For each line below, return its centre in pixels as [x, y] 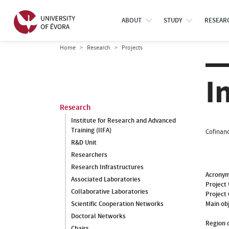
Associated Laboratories [106, 179]
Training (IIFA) [91, 130]
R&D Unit [84, 143]
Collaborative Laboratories [110, 192]
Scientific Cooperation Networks [117, 204]
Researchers [89, 155]
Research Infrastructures [107, 167]
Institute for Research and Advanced [123, 121]
